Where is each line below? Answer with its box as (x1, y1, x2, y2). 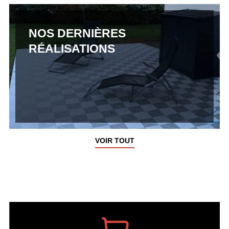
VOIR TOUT (95, 136, 134, 145)
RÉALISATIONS (28, 41, 115, 55)
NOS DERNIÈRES (28, 26, 126, 40)
